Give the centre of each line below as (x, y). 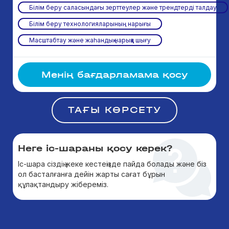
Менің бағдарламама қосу (114, 75)
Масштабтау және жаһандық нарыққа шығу (90, 40)
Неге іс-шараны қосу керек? (95, 148)
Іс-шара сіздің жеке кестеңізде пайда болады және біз (112, 164)
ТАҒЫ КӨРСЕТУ (114, 110)
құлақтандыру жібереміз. (63, 184)
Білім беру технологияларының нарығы (90, 24)
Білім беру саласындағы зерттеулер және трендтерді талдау (123, 7)
